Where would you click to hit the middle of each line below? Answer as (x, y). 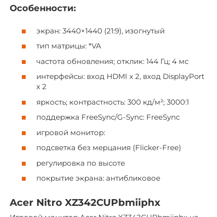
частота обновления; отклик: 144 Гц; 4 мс (112, 61)
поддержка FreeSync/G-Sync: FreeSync (108, 117)
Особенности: (43, 8)
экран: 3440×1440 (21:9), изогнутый (101, 31)
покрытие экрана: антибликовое (98, 178)
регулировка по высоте (81, 163)
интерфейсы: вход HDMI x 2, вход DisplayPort (120, 77)
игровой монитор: (71, 132)
